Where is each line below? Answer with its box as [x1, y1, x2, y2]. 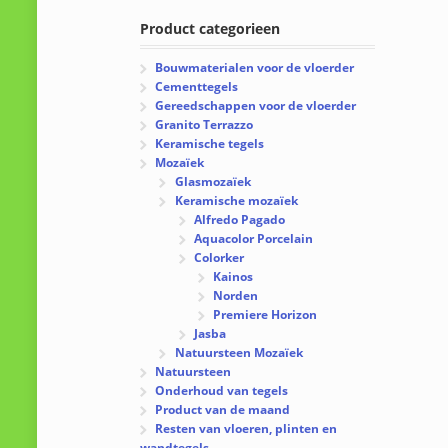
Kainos [213, 268, 254, 286]
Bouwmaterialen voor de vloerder [155, 59, 355, 77]
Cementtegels [155, 78, 239, 96]
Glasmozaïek [174, 173, 251, 191]
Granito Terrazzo [155, 116, 254, 134]
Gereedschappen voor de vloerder [155, 97, 357, 115]
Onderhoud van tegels [155, 382, 289, 400]
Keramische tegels [155, 135, 265, 153]
